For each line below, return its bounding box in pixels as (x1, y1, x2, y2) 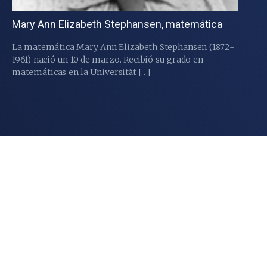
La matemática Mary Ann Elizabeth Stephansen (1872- (11, 42, 235, 53)
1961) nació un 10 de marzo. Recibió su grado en (11, 54, 203, 66)
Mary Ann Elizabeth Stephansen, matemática (11, 18, 222, 31)
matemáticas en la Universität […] (11, 67, 150, 78)
